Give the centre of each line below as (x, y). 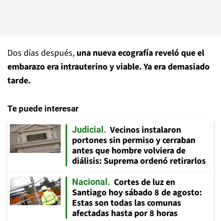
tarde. (19, 81)
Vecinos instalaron (146, 130)
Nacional (90, 182)
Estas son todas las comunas (127, 203)
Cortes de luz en (145, 182)
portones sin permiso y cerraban (134, 140)
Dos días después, (42, 53)
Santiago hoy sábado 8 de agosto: (137, 193)
